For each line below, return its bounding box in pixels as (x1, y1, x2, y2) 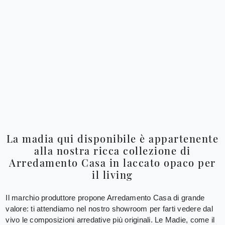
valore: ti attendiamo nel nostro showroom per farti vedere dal (6, 204, 213, 213)
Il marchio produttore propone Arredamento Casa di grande (6, 193, 205, 202)
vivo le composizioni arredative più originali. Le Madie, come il (6, 215, 215, 224)
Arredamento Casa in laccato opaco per (9, 156, 216, 170)
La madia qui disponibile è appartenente (6, 132, 219, 146)
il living (92, 168, 133, 182)
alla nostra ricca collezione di (34, 144, 191, 158)
